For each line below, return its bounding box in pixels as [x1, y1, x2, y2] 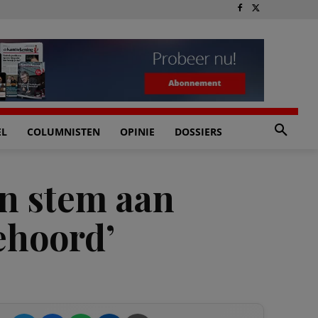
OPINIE [120, 125, 155, 138]
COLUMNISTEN [27, 125, 100, 138]
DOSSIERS [175, 125, 222, 138]
